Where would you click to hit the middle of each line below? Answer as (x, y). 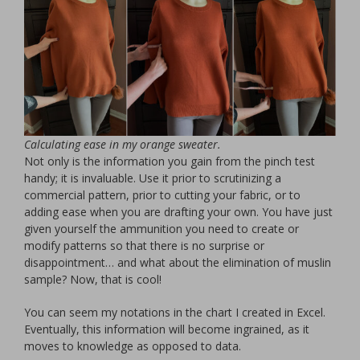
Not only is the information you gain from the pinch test (170, 162)
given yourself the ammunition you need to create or (162, 229)
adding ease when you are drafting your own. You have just (178, 212)
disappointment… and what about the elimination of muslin (178, 263)
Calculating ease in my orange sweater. (123, 145)
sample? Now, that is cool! (93, 280)
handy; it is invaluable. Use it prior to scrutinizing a (153, 178)
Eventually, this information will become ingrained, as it (167, 329)
